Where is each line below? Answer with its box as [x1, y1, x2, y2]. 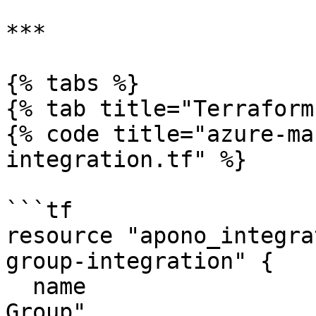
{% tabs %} [6, 71, 140, 96]
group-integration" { [6, 248, 274, 274]
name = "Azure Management [6, 274, 32, 299]
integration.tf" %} [6, 147, 247, 172]
